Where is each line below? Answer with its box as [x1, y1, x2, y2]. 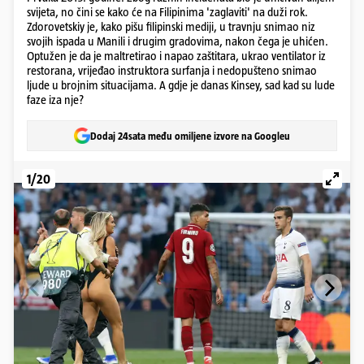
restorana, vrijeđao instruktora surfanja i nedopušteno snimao [27, 63, 317, 77]
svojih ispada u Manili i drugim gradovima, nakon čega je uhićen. [27, 34, 328, 48]
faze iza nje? [27, 93, 84, 106]
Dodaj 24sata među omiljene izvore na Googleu [90, 129, 290, 142]
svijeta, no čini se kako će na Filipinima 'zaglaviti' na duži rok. [27, 5, 308, 19]
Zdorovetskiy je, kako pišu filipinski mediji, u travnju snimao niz [27, 19, 315, 33]
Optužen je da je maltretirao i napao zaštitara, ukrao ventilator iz [27, 49, 326, 63]
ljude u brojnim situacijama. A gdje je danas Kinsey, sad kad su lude [27, 78, 335, 92]
